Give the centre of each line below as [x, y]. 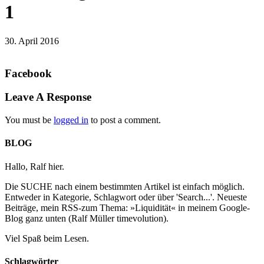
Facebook [28, 73]
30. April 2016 [32, 41]
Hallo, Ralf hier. [34, 166]
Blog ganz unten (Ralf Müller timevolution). [87, 218]
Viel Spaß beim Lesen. [47, 238]
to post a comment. [125, 120]
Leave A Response [48, 97]
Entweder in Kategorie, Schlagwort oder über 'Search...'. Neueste [126, 197]
